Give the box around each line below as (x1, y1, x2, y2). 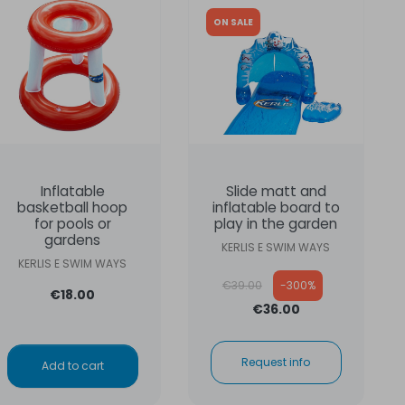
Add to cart (41, 358, 104, 374)
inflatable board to (212, 198, 340, 218)
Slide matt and (225, 182, 326, 202)
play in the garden (214, 214, 338, 234)
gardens (44, 231, 101, 250)
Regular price (221, 269, 303, 287)
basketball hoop (17, 198, 128, 218)
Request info (241, 354, 311, 371)
